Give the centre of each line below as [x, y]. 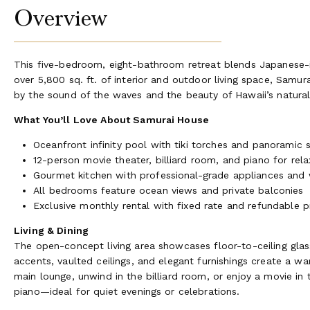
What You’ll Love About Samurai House [113, 119]
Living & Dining [52, 230]
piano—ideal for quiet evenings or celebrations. [127, 291]
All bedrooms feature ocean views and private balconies [168, 190]
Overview [61, 18]
